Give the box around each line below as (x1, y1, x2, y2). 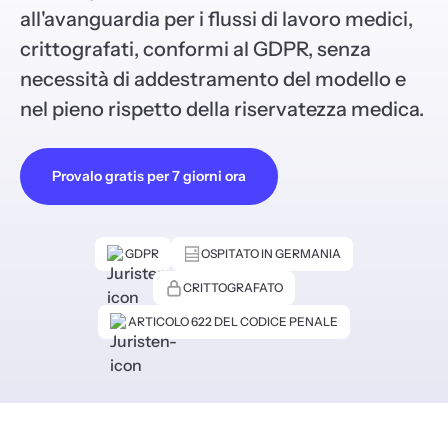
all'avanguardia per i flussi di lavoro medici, (20, 7, 413, 31)
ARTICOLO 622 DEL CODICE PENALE (128, 314, 338, 329)
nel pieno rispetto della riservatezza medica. (20, 97, 424, 121)
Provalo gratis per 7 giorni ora (52, 167, 246, 185)
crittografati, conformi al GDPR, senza (20, 37, 371, 61)
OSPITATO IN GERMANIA (201, 246, 341, 261)
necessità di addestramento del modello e (20, 67, 406, 91)
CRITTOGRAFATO (183, 280, 283, 295)
